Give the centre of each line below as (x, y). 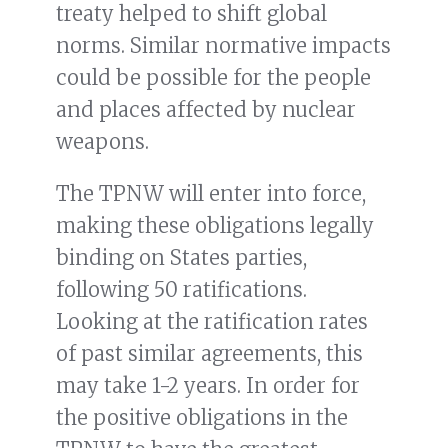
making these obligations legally (215, 226)
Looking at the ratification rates (212, 322)
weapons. (102, 142)
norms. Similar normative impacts (223, 46)
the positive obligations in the (202, 418)
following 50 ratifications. (181, 290)
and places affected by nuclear (206, 110)
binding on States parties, (181, 258)
